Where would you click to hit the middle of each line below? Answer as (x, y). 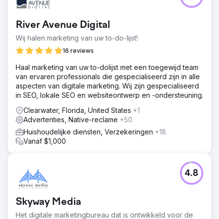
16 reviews (78, 50)
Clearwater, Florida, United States (78, 110)
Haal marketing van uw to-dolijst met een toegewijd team (107, 67)
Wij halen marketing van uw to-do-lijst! (77, 38)
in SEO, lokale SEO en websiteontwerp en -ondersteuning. (109, 95)
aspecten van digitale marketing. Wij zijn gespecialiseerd (107, 86)
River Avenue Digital (63, 25)
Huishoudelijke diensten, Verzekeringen (89, 131)
